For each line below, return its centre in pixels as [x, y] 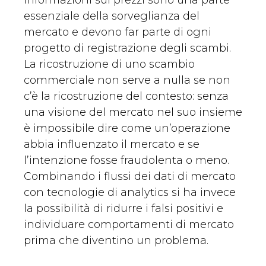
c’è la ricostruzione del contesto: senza [126, 96]
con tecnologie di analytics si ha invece [130, 193]
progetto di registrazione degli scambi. [127, 48]
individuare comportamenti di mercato [129, 225]
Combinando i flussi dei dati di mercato [130, 177]
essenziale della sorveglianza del [112, 16]
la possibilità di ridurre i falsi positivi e [123, 209]
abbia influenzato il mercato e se [112, 145]
